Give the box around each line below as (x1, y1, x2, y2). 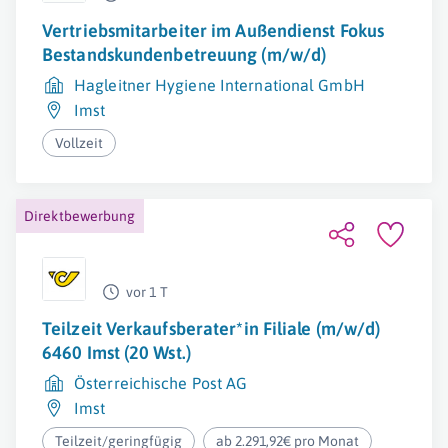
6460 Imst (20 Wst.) (42, 342, 191, 363)
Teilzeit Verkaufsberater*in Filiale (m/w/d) (42, 318, 381, 339)
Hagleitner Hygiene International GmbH (74, 76, 365, 94)
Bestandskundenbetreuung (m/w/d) (42, 44, 327, 65)
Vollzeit (55, 135, 103, 151)
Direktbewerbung (24, 208, 136, 224)
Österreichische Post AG (74, 374, 248, 392)
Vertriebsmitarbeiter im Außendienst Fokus (42, 20, 385, 41)
